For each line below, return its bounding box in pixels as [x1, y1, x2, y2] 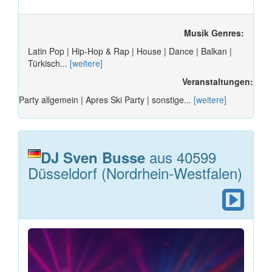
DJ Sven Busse [41, 146, 145, 168]
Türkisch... [28, 56, 70, 69]
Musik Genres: [184, 26, 244, 39]
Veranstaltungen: [182, 75, 253, 87]
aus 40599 [145, 146, 216, 168]
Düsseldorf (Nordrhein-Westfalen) [28, 161, 242, 183]
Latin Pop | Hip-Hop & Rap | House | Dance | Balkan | [28, 44, 232, 57]
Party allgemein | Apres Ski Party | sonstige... [19, 93, 194, 106]
